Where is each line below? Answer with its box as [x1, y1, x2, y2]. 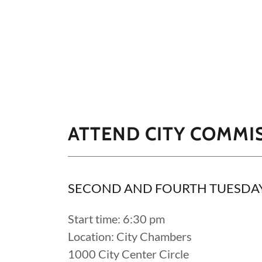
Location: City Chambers [68, 229, 192, 243]
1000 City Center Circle [68, 247, 189, 261]
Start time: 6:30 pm [68, 212, 165, 226]
